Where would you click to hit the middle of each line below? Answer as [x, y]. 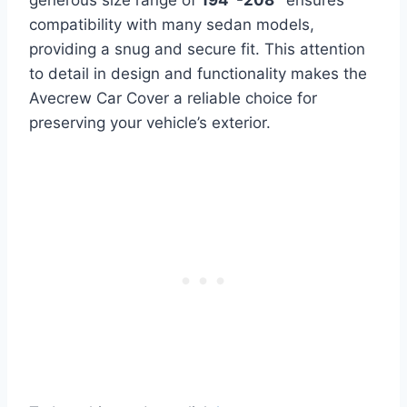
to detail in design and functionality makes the [198, 74]
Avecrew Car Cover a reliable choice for [173, 99]
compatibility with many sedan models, [172, 25]
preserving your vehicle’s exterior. [150, 123]
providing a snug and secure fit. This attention [197, 50]
